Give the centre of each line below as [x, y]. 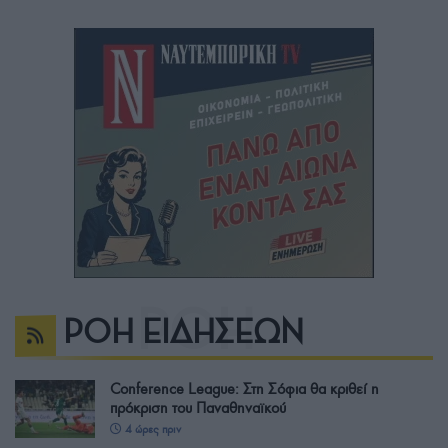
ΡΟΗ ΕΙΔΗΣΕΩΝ [183, 332]
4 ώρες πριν [151, 429]
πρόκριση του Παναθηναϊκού [198, 408]
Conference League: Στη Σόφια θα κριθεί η [244, 389]
